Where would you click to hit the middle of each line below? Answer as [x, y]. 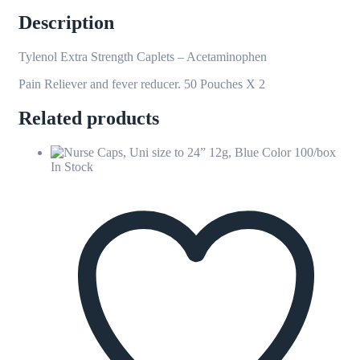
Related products [89, 118]
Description [66, 22]
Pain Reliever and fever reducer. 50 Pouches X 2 [142, 84]
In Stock [72, 166]
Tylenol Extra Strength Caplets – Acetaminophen [143, 56]
